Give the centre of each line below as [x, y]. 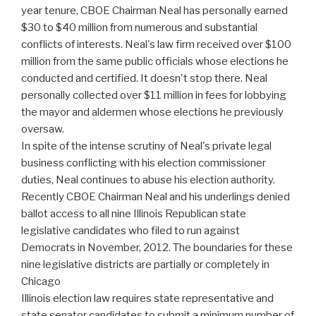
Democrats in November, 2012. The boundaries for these [157, 248]
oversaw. [43, 129]
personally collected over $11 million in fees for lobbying [154, 96]
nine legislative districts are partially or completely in [145, 265]
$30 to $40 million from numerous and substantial [139, 28]
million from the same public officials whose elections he [155, 62]
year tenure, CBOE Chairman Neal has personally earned [154, 11]
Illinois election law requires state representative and [147, 299]
